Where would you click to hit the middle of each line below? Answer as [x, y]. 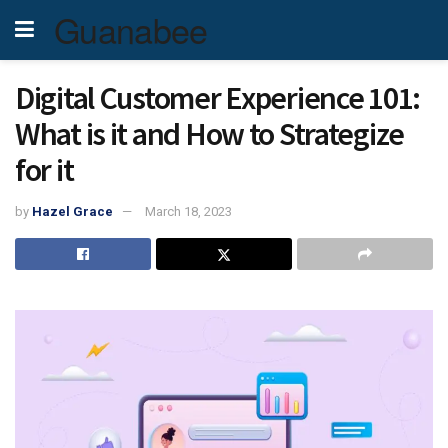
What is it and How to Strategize [210, 134]
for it [44, 170]
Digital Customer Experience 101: [218, 98]
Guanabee [131, 29]
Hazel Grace [72, 211]
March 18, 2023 [188, 211]
